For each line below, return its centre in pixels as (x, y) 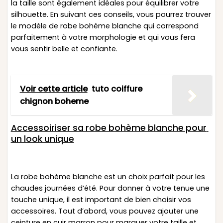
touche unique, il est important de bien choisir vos (101, 200)
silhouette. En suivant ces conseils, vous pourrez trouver (111, 14)
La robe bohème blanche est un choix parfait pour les (108, 177)
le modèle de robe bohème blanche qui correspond (105, 26)
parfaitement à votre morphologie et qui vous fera (103, 37)
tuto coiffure (117, 89)
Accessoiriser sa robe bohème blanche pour (109, 128)
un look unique (42, 139)
